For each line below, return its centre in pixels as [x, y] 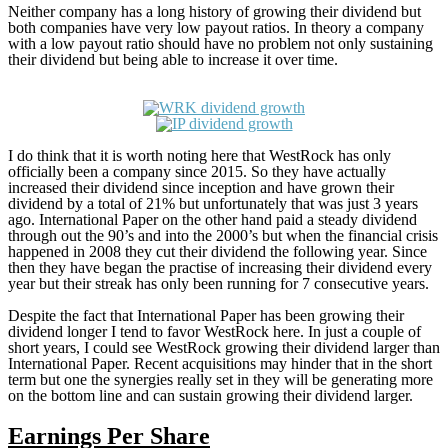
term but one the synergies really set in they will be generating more [220, 379]
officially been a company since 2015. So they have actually [197, 171]
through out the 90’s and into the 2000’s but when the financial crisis [223, 235]
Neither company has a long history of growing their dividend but [214, 11]
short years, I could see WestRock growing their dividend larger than [224, 347]
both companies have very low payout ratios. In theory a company [216, 27]
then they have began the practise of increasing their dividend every [220, 267]
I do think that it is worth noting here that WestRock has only [199, 155]
